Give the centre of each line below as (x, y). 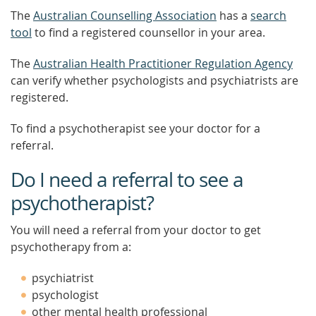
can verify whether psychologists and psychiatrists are (154, 80)
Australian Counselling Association (125, 16)
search (268, 16)
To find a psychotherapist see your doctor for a (135, 128)
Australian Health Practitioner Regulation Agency (163, 63)
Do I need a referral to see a (127, 180)
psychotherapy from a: (71, 247)
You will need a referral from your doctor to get (136, 230)
